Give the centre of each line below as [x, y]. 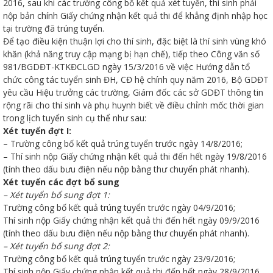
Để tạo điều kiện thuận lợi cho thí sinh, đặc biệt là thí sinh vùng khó [135, 41]
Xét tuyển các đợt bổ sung [61, 182]
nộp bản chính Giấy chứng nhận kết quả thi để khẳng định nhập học [135, 16]
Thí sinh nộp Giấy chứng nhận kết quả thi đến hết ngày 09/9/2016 [131, 221]
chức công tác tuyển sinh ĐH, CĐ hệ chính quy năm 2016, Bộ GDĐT [136, 80]
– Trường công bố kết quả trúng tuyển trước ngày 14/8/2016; [123, 144]
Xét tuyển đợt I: [37, 131]
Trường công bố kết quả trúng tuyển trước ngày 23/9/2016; [119, 259]
